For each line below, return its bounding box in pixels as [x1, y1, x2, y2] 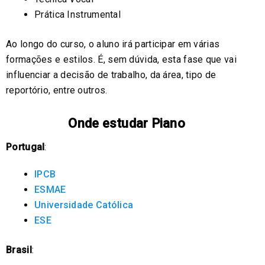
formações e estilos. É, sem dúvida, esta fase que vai [6, 53, 237, 65]
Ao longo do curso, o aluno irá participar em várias [6, 38, 220, 50]
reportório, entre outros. [6, 84, 108, 96]
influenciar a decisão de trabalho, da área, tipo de [6, 69, 216, 80]
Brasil [6, 244, 32, 256]
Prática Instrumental [34, 8, 121, 20]
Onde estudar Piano [68, 115, 185, 131]
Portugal [6, 141, 45, 153]
